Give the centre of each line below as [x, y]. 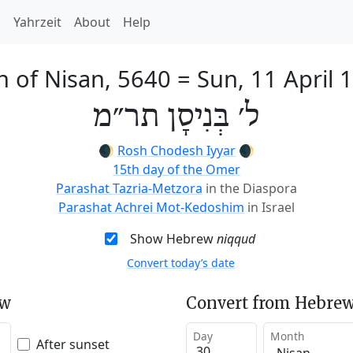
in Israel [271, 207]
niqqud [236, 239]
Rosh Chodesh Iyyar [176, 150]
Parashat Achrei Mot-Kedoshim [151, 207]
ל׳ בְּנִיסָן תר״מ [176, 117]
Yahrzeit [37, 22]
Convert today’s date [181, 263]
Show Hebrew [173, 239]
